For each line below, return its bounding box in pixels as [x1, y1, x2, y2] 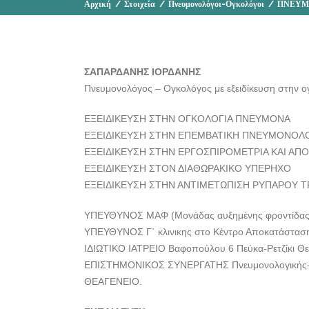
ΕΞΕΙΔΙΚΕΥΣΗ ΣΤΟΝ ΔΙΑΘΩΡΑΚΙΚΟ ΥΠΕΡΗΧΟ [84, 163, 291, 174]
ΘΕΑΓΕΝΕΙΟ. [84, 276, 142, 287]
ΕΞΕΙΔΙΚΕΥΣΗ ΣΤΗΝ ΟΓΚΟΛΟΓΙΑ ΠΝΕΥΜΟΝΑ [84, 113, 290, 124]
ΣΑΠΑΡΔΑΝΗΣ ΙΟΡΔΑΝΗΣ [84, 66, 201, 77]
